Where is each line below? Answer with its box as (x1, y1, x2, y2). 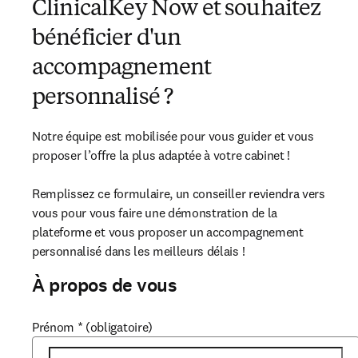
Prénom (32, 319, 75, 335)
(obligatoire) (86, 319, 153, 335)
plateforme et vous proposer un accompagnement (32, 224, 304, 240)
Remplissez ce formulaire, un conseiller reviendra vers (32, 185, 325, 201)
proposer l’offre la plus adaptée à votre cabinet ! (32, 147, 293, 163)
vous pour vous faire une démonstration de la (32, 205, 277, 221)
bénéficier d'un (32, 28, 181, 50)
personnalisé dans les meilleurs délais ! (32, 243, 245, 259)
